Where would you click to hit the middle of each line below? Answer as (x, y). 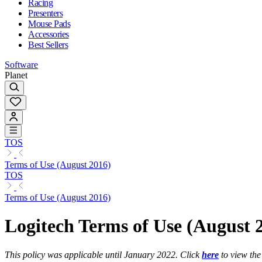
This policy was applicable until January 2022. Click (103, 254)
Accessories (49, 34)
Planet (16, 75)
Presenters (46, 13)
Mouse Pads (49, 23)
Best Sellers (48, 44)
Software (21, 64)
